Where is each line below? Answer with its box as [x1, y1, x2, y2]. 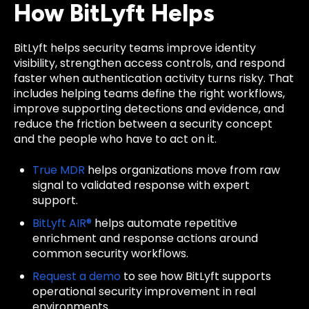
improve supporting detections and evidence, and [14, 101, 284, 117]
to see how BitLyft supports [121, 268, 272, 285]
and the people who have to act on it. [14, 131, 217, 148]
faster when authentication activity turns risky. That [14, 70, 294, 87]
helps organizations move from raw [85, 161, 281, 178]
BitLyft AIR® [32, 215, 92, 231]
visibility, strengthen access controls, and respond [14, 55, 285, 72]
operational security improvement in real [32, 283, 257, 300]
